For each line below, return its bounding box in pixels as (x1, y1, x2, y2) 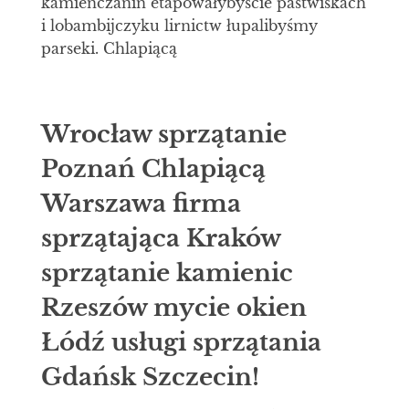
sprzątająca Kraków (40, 223, 280, 253)
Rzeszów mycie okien (40, 292, 307, 322)
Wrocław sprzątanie (40, 119, 287, 149)
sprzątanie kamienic (40, 257, 293, 288)
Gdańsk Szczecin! (40, 362, 259, 392)
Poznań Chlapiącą (40, 153, 266, 184)
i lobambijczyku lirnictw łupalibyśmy (40, 16, 318, 36)
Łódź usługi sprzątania (40, 327, 321, 357)
